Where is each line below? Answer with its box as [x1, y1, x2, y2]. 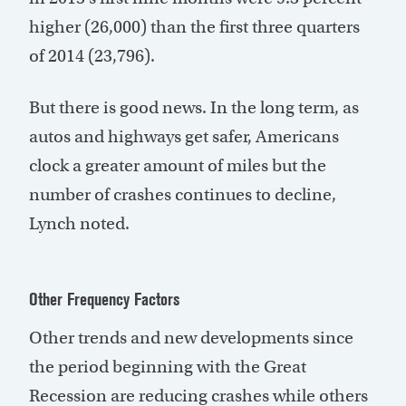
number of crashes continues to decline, [29, 184, 336, 206]
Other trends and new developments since [29, 327, 353, 349]
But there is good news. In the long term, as [29, 97, 359, 119]
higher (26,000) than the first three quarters [29, 16, 360, 38]
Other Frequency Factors [29, 288, 180, 311]
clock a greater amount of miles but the [29, 155, 326, 177]
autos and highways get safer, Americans [29, 126, 339, 148]
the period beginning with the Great [29, 356, 306, 378]
